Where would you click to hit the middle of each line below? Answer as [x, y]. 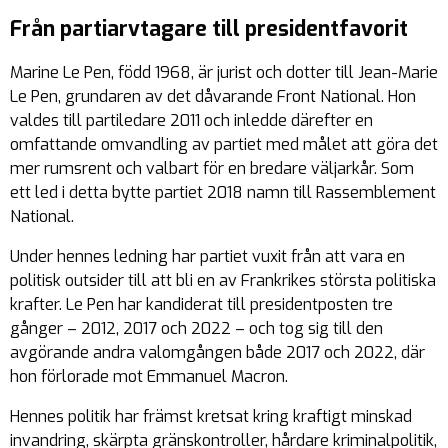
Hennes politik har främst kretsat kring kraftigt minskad [211, 417]
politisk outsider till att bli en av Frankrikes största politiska [223, 281]
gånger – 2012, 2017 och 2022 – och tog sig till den [196, 329]
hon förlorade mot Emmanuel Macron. [149, 377]
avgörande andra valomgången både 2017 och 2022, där [217, 353]
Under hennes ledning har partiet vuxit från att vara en [207, 257]
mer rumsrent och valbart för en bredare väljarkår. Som [212, 169]
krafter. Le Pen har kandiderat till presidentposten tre [201, 305]
